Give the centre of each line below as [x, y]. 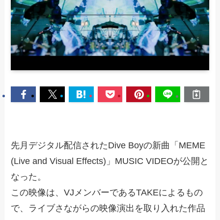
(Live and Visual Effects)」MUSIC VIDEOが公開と [110, 161]
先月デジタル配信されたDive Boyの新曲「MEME [108, 145]
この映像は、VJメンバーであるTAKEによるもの [107, 192]
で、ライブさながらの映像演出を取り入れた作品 [108, 208]
